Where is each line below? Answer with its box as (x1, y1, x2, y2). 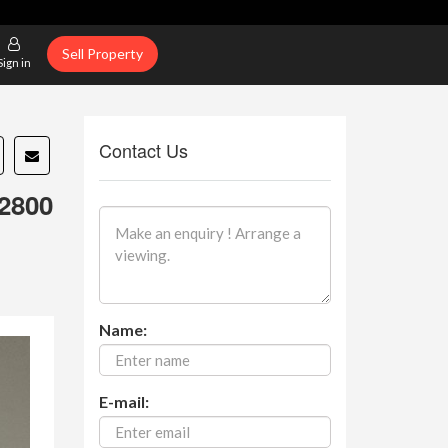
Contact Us (98, 137, 188, 163)
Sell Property (61, 45, 143, 62)
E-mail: (98, 391, 149, 411)
